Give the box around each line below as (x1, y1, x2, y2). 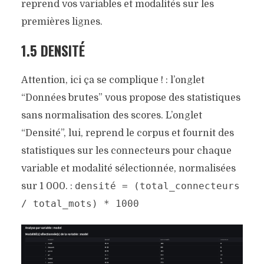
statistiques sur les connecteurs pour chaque (21, 145, 232, 156)
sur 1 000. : (21, 180, 75, 192)
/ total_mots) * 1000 (21, 197, 139, 209)
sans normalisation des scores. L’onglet (21, 110, 202, 121)
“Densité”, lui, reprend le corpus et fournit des (21, 127, 234, 138)
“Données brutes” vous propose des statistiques (21, 92, 240, 103)
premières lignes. (21, 16, 103, 27)
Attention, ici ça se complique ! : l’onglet (21, 74, 204, 85)
